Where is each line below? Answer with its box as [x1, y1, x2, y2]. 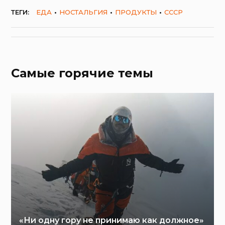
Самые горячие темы [11, 65, 154, 80]
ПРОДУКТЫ [115, 8, 157, 16]
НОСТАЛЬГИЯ [59, 8, 108, 16]
